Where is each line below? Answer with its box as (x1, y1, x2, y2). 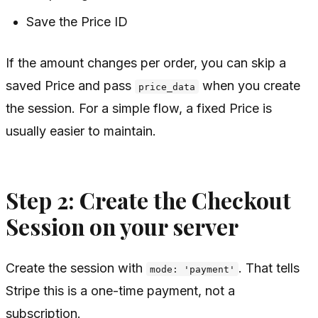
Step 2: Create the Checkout (6, 185, 291, 215)
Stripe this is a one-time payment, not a (6, 283, 235, 298)
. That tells (238, 260, 300, 275)
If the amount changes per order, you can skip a (6, 55, 286, 70)
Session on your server (6, 211, 238, 241)
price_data (138, 81, 196, 92)
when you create (199, 77, 301, 93)
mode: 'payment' (150, 263, 236, 275)
